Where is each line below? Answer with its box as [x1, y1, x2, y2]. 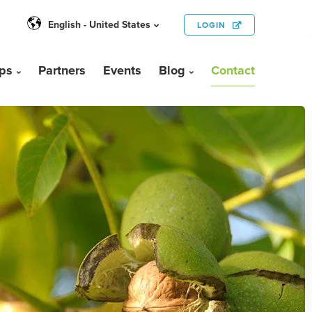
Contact [211, 61, 255, 79]
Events [103, 61, 141, 79]
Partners [38, 61, 86, 79]
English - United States [48, 17, 150, 32]
